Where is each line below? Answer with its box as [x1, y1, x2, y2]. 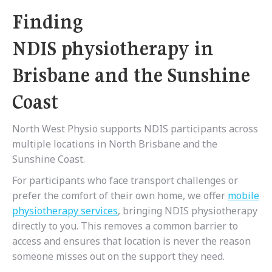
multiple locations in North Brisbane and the [12, 137, 217, 151]
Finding [12, 10, 83, 35]
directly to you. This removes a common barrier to [12, 219, 238, 233]
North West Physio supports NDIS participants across [12, 122, 258, 136]
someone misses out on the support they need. [12, 250, 225, 263]
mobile [228, 189, 259, 203]
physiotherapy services [12, 204, 118, 218]
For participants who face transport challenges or [12, 174, 238, 188]
